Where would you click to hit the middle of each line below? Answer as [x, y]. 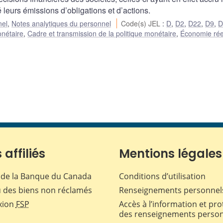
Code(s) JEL [142, 24]
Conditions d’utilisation [162, 176]
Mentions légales [170, 154]
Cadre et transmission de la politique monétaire [102, 34]
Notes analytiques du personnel [61, 24]
